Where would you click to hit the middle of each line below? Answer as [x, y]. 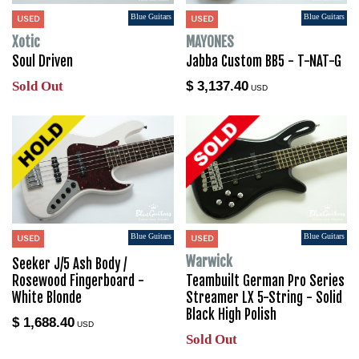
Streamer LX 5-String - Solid [264, 298]
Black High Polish [231, 315]
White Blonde [47, 298]
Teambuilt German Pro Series [265, 281]
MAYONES [210, 42]
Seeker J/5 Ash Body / [69, 264]
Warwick [209, 262]
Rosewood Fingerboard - [78, 281]
